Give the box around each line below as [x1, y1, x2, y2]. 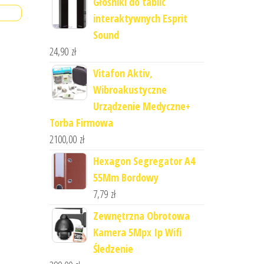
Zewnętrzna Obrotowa [93, 209, 190, 223]
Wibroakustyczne [93, 82, 167, 97]
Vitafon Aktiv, [93, 66, 153, 80]
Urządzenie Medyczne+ [93, 99, 190, 113]
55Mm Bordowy [93, 170, 159, 184]
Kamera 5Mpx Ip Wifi [93, 225, 181, 239]
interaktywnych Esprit [93, 11, 187, 25]
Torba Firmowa [49, 115, 113, 130]
